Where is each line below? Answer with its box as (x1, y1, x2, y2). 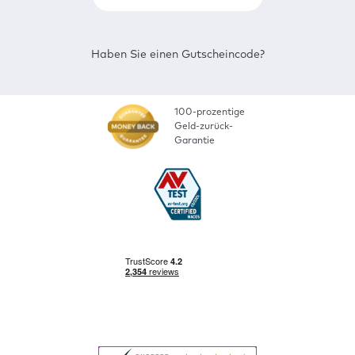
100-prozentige (174, 108, 245, 117)
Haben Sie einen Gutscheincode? (90, 49, 265, 60)
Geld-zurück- (174, 122, 233, 132)
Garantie (174, 136, 215, 146)
